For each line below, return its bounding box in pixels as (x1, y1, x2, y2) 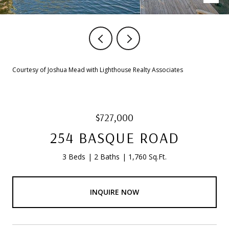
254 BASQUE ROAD (50, 128, 179, 147)
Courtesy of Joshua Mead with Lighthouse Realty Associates (12, 65, 183, 74)
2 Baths (94, 152, 120, 162)
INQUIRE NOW (90, 187, 139, 197)
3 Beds (62, 152, 85, 162)
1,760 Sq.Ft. (128, 152, 167, 162)
